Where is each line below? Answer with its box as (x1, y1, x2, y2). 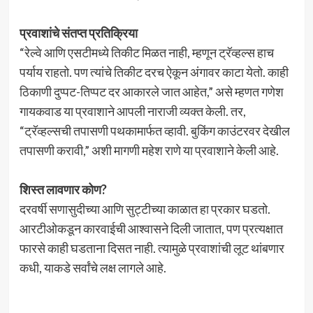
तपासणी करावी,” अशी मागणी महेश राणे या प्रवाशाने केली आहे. (19, 143, 279, 159)
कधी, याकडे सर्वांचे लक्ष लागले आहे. (19, 260, 166, 276)
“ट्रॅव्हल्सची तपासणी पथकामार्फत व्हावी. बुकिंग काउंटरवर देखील (19, 123, 290, 139)
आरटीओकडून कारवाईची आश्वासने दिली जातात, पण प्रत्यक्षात (19, 221, 283, 237)
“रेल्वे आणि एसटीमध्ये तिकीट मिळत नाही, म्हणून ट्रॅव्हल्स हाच (19, 45, 274, 61)
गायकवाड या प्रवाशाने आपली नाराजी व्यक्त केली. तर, (19, 103, 246, 119)
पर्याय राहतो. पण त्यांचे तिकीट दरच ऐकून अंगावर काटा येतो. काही (19, 64, 289, 80)
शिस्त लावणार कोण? (19, 182, 107, 198)
